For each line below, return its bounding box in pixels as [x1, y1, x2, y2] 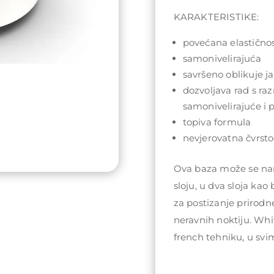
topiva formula [182, 116, 251, 128]
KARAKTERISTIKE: [173, 11, 259, 23]
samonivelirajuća [182, 53, 261, 65]
